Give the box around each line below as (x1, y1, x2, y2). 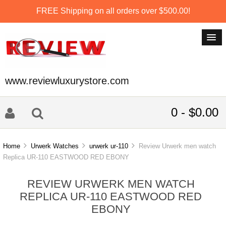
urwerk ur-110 (89, 142, 129, 150)
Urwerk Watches (31, 142, 79, 150)
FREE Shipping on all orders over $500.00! (36, 6, 190, 15)
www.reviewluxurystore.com (5, 75, 129, 86)
